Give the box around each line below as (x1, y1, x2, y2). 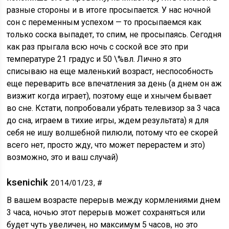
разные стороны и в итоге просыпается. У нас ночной (7, 5, 211, 15)
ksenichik (7, 176, 51, 188)
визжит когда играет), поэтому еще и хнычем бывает (7, 91, 212, 101)
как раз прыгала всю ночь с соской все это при (7, 42, 189, 52)
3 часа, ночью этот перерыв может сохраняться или (7, 208, 205, 217)
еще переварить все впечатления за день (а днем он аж (7, 79, 222, 88)
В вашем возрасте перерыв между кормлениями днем (7, 195, 221, 205)
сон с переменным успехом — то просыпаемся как (7, 17, 202, 27)
